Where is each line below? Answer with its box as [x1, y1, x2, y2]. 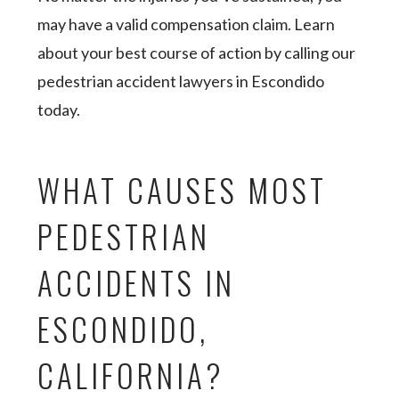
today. [37, 100, 81, 119]
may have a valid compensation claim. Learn [37, 14, 336, 34]
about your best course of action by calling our [37, 43, 356, 62]
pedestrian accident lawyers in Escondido [37, 71, 325, 91]
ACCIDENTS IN [37, 259, 236, 305]
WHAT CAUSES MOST [37, 167, 328, 213]
